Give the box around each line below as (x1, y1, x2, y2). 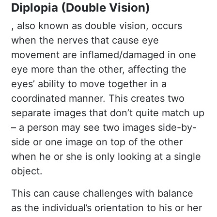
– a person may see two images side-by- (11, 121, 197, 133)
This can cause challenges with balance (11, 187, 193, 199)
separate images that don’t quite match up (11, 107, 204, 119)
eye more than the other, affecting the (11, 63, 186, 75)
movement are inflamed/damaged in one (11, 48, 196, 61)
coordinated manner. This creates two (11, 92, 185, 104)
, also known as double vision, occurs (11, 19, 182, 31)
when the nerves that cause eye (11, 34, 159, 46)
